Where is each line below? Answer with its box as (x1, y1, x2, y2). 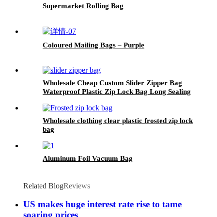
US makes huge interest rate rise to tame (23, 199, 182, 210)
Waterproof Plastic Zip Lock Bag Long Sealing (43, 87, 191, 95)
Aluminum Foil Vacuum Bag (43, 154, 133, 162)
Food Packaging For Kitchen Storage (43, 96, 160, 104)
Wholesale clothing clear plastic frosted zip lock (43, 116, 193, 124)
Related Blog (23, 181, 63, 190)
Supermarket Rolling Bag (43, 1, 124, 10)
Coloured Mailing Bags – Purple (43, 41, 144, 49)
